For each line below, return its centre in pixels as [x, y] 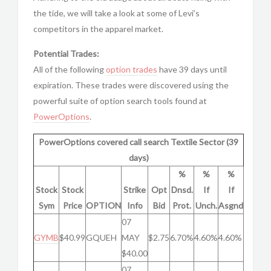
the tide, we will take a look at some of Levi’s [116, 13]
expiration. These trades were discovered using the [131, 85]
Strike [135, 190]
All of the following [70, 69]
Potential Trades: [66, 54]
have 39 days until [192, 69]
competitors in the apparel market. [98, 29]
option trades [132, 69]
